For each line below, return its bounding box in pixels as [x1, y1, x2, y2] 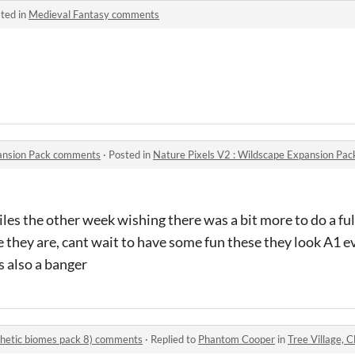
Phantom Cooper [198, 333, 275, 345]
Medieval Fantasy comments [29, 8, 159, 21]
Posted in [109, 148, 153, 161]
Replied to [151, 333, 198, 345]
